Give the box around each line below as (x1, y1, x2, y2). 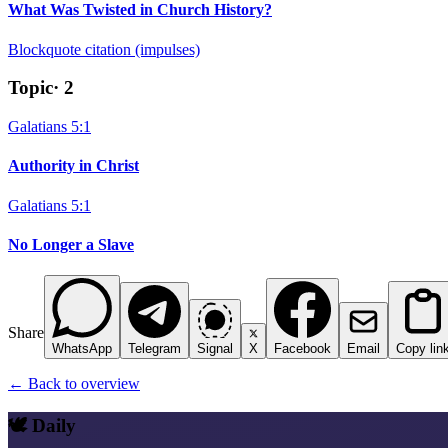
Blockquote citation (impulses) (8, 40, 200, 58)
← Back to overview (8, 375, 140, 393)
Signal (197, 341, 233, 357)
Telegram (128, 341, 181, 357)
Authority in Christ (8, 157, 139, 175)
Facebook (274, 341, 331, 357)
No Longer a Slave (8, 235, 134, 253)
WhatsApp (52, 341, 112, 357)
